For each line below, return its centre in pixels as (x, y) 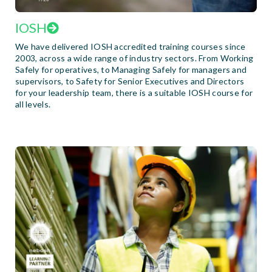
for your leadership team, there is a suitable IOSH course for (134, 93)
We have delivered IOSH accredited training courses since (131, 47)
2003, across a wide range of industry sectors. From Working (134, 58)
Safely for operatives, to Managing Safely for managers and (131, 70)
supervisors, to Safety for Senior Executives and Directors (130, 81)
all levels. (33, 104)
